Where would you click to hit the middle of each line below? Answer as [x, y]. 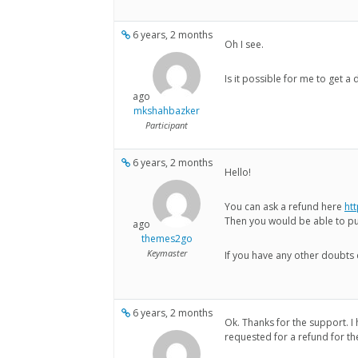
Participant [167, 125]
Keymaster [167, 253]
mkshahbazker [167, 111]
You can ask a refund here [284, 207]
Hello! [238, 173]
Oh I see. [244, 45]
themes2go [167, 239]
